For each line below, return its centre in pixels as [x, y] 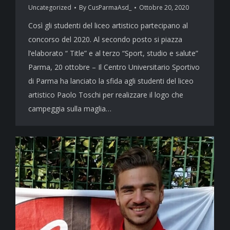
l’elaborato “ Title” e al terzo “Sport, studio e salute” [113, 53]
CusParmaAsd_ [110, 8]
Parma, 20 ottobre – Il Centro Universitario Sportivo [114, 67]
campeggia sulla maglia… [70, 109]
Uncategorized [50, 8]
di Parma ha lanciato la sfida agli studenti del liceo [111, 81]
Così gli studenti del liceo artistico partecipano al [108, 26]
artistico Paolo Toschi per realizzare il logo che [106, 95]
